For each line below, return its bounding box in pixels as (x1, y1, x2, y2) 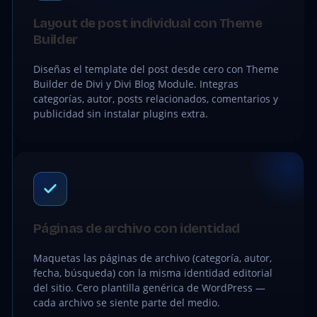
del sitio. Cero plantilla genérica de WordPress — (33, 281, 265, 294)
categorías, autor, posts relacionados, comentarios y (33, 92, 278, 105)
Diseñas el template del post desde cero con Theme (33, 62, 279, 76)
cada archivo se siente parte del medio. (33, 296, 220, 309)
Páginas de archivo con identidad (33, 220, 240, 236)
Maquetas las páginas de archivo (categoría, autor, (33, 251, 272, 265)
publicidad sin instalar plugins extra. (33, 107, 208, 120)
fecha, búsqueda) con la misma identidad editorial (33, 266, 272, 279)
